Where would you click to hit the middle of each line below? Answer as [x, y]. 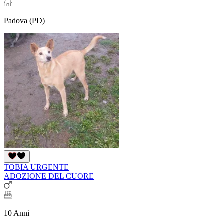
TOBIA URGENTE [36, 167]
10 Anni [17, 213]
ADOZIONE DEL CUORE [49, 176]
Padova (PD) [24, 20]
